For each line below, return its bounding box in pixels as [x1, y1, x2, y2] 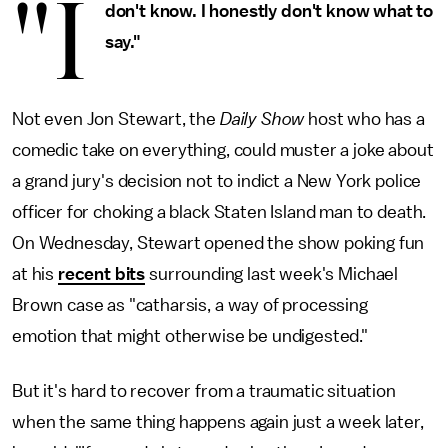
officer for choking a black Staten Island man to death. [12, 203, 427, 221]
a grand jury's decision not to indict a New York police [12, 172, 422, 190]
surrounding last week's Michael [145, 265, 399, 283]
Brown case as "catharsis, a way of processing [12, 296, 368, 314]
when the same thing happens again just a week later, [12, 413, 424, 431]
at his [12, 265, 58, 283]
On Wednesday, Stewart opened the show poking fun [12, 234, 425, 252]
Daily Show [219, 110, 309, 128]
